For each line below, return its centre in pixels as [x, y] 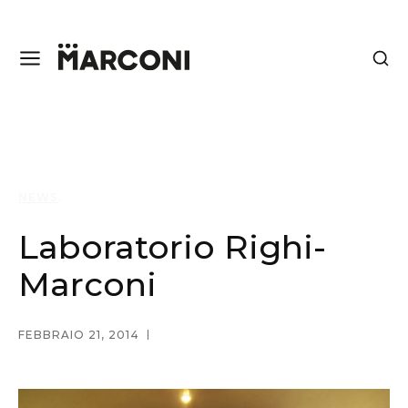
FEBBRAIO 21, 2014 [79, 335]
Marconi [87, 284]
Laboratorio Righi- [172, 247]
